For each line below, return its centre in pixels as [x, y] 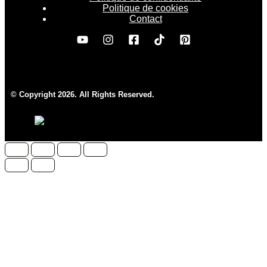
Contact [145, 19]
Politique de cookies [145, 8]
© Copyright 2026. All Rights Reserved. [83, 94]
